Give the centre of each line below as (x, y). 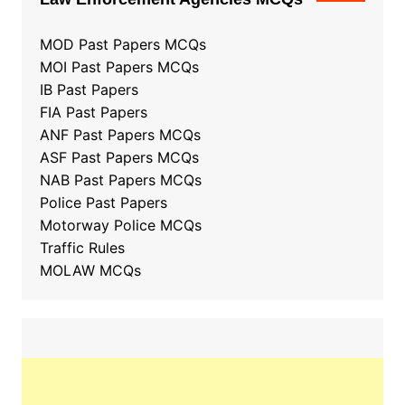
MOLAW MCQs (90, 271)
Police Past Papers (103, 203)
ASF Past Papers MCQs (119, 158)
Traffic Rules (82, 248)
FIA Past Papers (93, 113)
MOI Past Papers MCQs (119, 67)
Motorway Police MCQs (120, 226)
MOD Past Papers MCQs (122, 45)
